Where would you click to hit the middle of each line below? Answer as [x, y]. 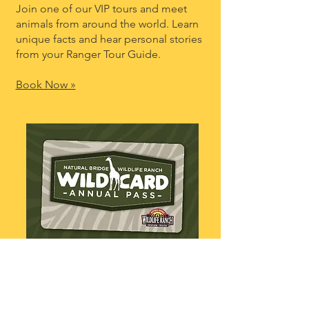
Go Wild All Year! [84, 272]
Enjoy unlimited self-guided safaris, [101, 298]
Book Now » [46, 84]
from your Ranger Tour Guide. [88, 54]
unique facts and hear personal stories [109, 39]
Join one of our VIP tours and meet [101, 9]
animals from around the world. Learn [107, 24]
